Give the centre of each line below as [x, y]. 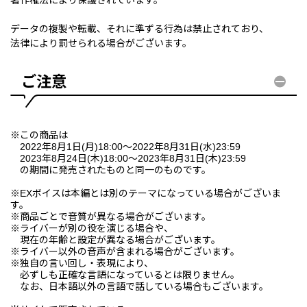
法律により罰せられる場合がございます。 [101, 43]
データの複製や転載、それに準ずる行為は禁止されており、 [139, 28]
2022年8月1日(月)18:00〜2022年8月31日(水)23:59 [125, 146]
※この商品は [39, 135]
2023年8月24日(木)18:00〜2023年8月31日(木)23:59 [128, 158]
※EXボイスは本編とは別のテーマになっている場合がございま [146, 193]
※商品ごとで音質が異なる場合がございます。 [111, 216]
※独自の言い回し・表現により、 [82, 263]
